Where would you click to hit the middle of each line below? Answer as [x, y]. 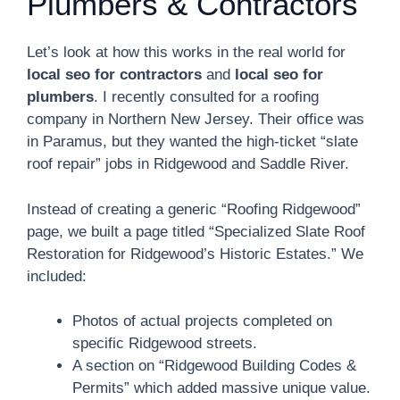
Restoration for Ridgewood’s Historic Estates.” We [195, 254]
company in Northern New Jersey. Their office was [196, 119]
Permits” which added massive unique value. [221, 388]
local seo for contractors [114, 75]
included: [57, 276]
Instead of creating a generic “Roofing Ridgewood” [194, 209]
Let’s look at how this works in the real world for [186, 52]
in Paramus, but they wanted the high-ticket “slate [192, 142]
